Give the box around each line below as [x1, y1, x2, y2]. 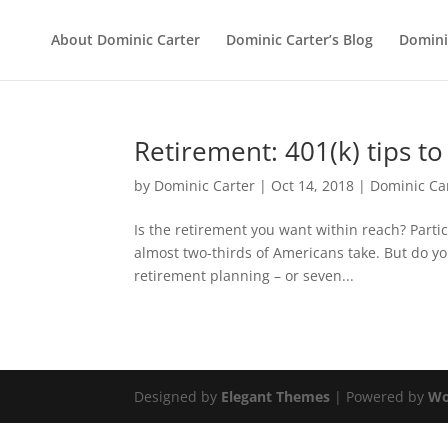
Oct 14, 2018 [271, 176, 355, 195]
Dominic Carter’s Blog [225, 30, 373, 49]
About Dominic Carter [50, 30, 200, 49]
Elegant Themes [221, 387, 331, 406]
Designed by [134, 387, 222, 406]
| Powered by [330, 387, 429, 406]
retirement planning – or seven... [134, 266, 355, 285]
